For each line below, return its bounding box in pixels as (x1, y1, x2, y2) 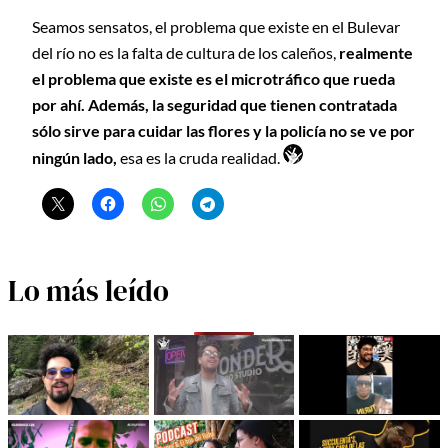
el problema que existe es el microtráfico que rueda (32, 69, 395, 89)
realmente (339, 43, 413, 63)
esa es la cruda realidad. (120, 148, 283, 168)
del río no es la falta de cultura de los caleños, (32, 43, 339, 63)
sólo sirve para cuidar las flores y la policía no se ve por (32, 121, 415, 141)
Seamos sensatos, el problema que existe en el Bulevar (32, 17, 400, 37)
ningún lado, (32, 148, 120, 168)
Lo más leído (8, 271, 169, 312)
